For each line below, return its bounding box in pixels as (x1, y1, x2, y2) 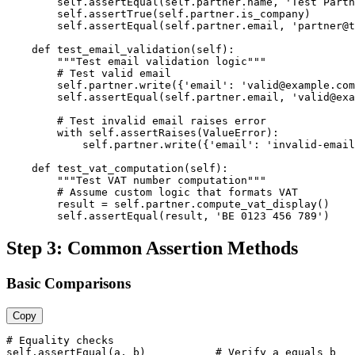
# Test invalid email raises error (6, 114, 266, 127)
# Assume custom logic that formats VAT (6, 185, 298, 198)
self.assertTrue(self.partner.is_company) (6, 7, 311, 20)
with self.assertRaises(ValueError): (6, 126, 279, 139)
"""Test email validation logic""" (6, 55, 266, 67)
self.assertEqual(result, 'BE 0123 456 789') (6, 209, 330, 222)
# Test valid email (6, 67, 171, 79)
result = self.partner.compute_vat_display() (6, 197, 330, 210)
